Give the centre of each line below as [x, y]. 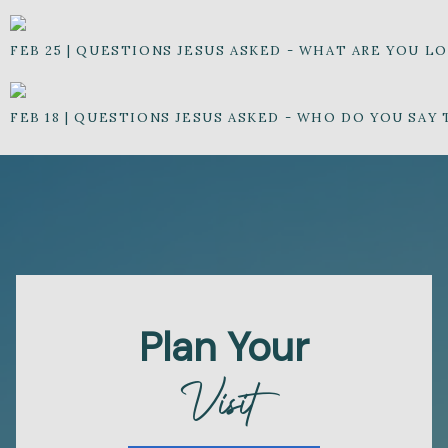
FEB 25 [36, 51]
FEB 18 [35, 118]
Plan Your [224, 347]
